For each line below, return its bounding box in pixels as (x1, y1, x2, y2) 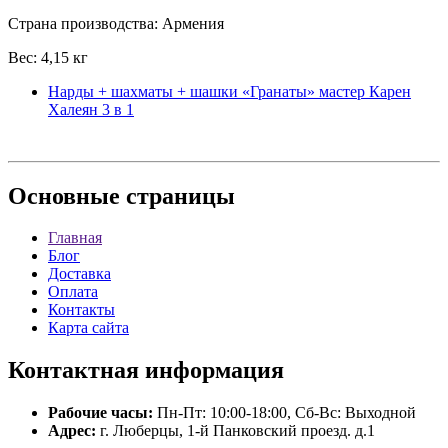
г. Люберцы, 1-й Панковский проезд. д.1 (96, 422, 375, 440)
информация (139, 357, 284, 384)
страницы (120, 182, 235, 209)
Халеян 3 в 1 (48, 100, 134, 118)
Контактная (8, 357, 139, 384)
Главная (48, 229, 102, 247)
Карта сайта (48, 319, 129, 337)
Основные (8, 182, 120, 209)
